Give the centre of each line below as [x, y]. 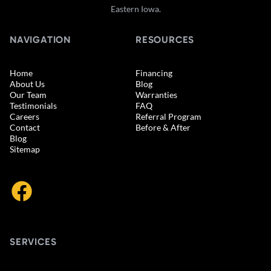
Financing [154, 73]
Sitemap [25, 149]
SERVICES [33, 241]
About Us [27, 83]
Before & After [163, 127]
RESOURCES [165, 39]
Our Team [28, 94]
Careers [24, 116]
